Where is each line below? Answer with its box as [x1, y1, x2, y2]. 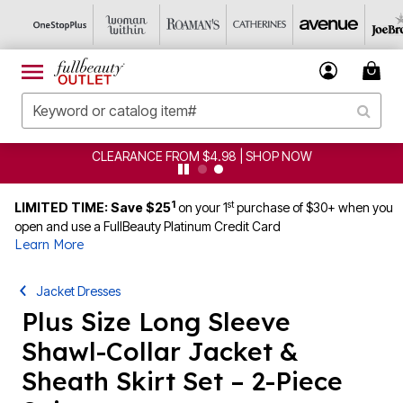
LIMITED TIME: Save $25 [14, 200, 171, 215]
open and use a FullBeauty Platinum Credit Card [14, 219, 281, 234]
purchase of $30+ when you [234, 200, 393, 215]
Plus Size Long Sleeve [22, 306, 291, 337]
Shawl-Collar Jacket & [22, 336, 299, 367]
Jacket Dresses [36, 283, 121, 299]
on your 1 [178, 200, 228, 215]
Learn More [14, 237, 84, 253]
